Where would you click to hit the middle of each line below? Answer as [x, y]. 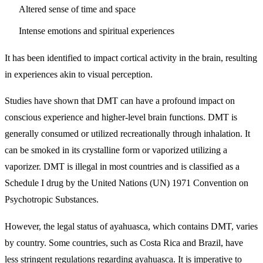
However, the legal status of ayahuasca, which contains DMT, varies [131, 227]
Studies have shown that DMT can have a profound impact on [120, 101]
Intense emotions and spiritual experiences [97, 31]
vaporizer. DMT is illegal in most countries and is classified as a [122, 167]
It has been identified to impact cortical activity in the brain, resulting [131, 58]
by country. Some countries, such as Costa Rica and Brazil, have [124, 243]
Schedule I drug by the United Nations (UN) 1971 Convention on [127, 183]
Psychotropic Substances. [52, 200]
